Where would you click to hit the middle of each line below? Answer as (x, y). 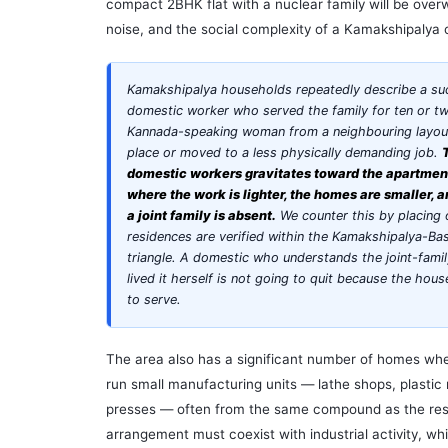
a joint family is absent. (201, 216)
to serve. (154, 300)
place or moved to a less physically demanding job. (284, 153)
